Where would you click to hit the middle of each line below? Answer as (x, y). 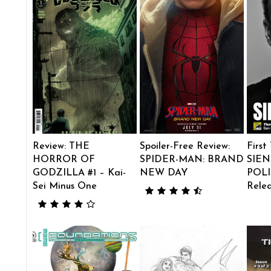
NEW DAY (163, 173)
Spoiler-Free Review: (184, 146)
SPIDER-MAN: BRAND (191, 159)
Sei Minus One (64, 186)
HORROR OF (64, 159)
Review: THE (61, 146)
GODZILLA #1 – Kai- (79, 173)
